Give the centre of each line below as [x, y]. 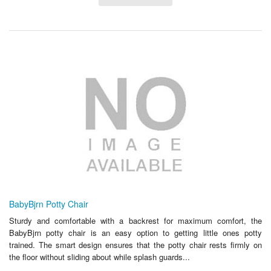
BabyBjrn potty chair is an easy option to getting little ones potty [135, 232]
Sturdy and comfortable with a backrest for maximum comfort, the [135, 220]
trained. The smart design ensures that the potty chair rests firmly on [135, 244]
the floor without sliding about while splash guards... [100, 256]
